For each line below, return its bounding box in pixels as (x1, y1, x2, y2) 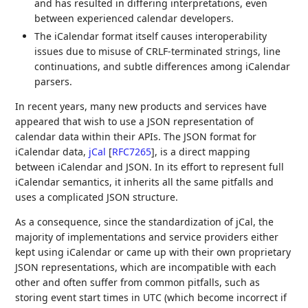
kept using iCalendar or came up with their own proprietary (15, 245, 291, 258)
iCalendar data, (15, 144, 89, 158)
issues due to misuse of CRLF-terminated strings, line (34, 44, 281, 58)
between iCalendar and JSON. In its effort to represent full (15, 159, 285, 173)
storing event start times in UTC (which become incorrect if (15, 290, 287, 304)
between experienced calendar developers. (34, 12, 234, 25)
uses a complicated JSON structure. (15, 190, 179, 203)
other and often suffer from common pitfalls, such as (15, 275, 261, 289)
